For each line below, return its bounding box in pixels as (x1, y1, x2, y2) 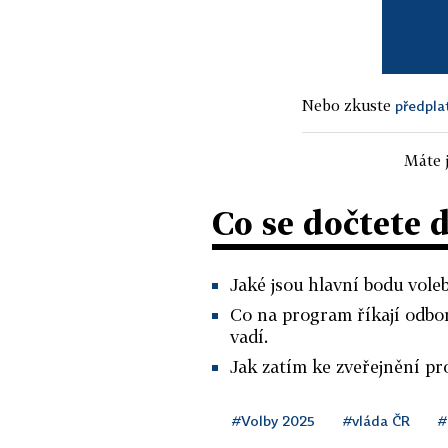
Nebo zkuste (302, 95, 395, 114)
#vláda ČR (343, 411, 410, 429)
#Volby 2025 (232, 411, 315, 429)
